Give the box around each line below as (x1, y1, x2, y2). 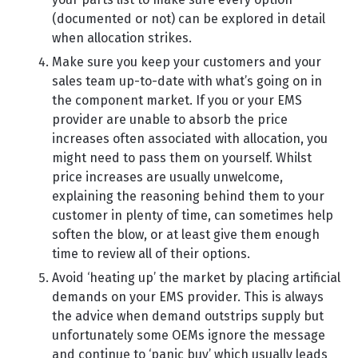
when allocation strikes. (52, 30, 192, 46)
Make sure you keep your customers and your (52, 54, 321, 70)
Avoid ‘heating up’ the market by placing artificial (52, 270, 340, 285)
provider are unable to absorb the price (52, 112, 288, 127)
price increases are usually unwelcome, (52, 169, 283, 185)
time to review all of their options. (52, 246, 250, 261)
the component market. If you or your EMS (52, 93, 302, 108)
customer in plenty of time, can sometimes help (52, 208, 333, 223)
